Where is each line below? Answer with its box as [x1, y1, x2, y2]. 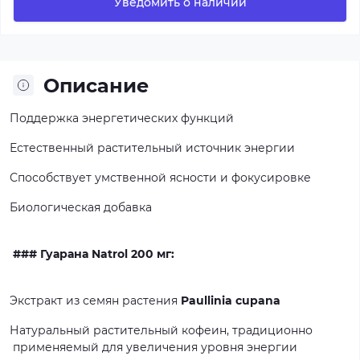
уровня [201, 339, 243, 354]
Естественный [10, 140, 94, 155]
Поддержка [10, 110, 79, 125]
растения [122, 292, 178, 308]
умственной [95, 170, 166, 185]
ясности [170, 170, 217, 185]
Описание [43, 73, 149, 97]
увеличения [126, 339, 198, 354]
